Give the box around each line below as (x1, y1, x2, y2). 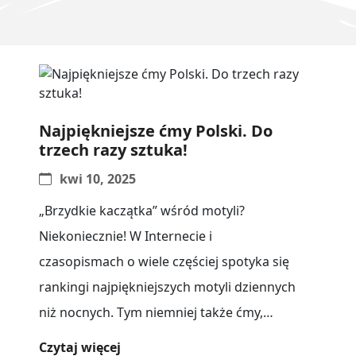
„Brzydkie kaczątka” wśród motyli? (39, 201, 245, 219)
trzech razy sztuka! (39, 138, 188, 161)
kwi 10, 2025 (60, 169, 137, 188)
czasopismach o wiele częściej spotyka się (39, 252, 289, 270)
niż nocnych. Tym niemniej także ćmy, (39, 303, 263, 321)
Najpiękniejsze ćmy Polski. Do (39, 119, 273, 141)
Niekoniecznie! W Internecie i (39, 226, 212, 245)
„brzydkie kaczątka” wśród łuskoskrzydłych (39, 328, 298, 346)
